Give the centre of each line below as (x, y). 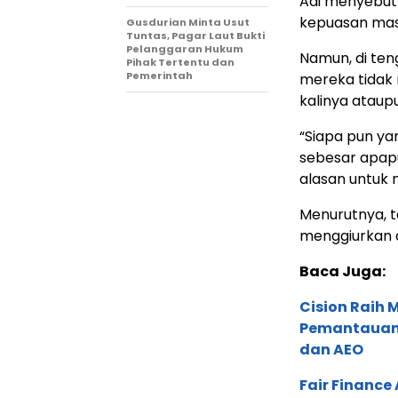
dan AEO (331, 349)
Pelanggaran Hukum (185, 48)
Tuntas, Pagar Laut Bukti (195, 35)
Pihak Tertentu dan (180, 62)
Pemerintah (159, 75)
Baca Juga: (342, 271)
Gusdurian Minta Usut (188, 22)
